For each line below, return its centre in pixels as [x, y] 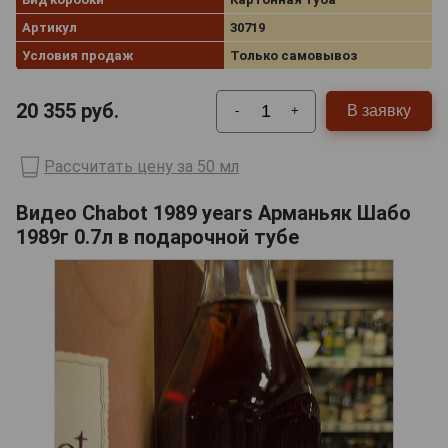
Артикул [49, 27]
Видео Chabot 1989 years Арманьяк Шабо [213, 212]
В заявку [379, 111]
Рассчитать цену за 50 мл [141, 167]
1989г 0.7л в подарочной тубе [157, 236]
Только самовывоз [293, 55]
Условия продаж [77, 55]
